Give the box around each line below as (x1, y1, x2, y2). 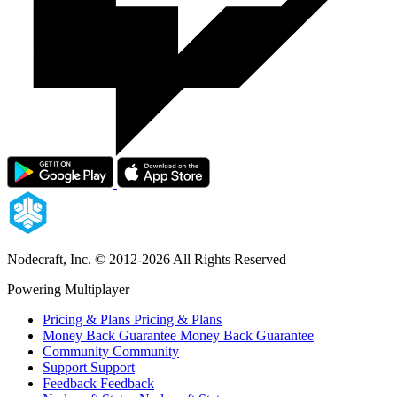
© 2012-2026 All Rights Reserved (95, 251, 286, 267)
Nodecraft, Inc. (7, 251, 91, 267)
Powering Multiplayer (7, 281, 129, 297)
